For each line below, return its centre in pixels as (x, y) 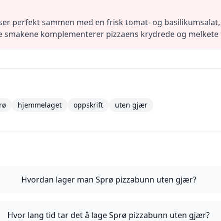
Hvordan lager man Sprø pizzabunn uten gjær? (109, 180)
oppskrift (88, 105)
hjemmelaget (40, 105)
